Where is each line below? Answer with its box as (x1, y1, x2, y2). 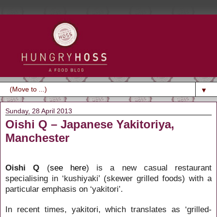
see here (49, 162, 86, 172)
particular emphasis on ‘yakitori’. (5, 184, 123, 194)
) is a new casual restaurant (86, 162, 212, 172)
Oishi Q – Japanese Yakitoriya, (5, 117, 174, 131)
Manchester (5, 131, 69, 144)
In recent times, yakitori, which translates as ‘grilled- (5, 204, 212, 214)
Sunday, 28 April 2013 (5, 107, 72, 115)
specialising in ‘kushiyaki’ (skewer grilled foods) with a (5, 173, 212, 183)
